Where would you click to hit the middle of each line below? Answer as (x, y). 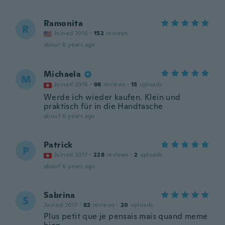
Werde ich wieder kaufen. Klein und (112, 97)
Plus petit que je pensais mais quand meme (126, 216)
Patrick (58, 145)
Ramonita (64, 23)
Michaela (63, 74)
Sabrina (60, 195)
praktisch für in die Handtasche (103, 106)
